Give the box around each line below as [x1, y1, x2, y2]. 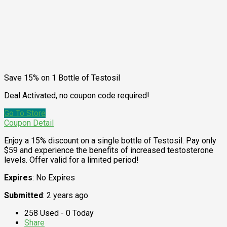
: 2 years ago [43, 191, 88, 201]
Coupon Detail [4, 118, 54, 128]
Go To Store [4, 108, 46, 119]
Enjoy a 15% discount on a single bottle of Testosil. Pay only [4, 136, 216, 146]
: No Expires [32, 173, 75, 183]
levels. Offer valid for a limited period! [4, 155, 139, 165]
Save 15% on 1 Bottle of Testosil [4, 73, 120, 83]
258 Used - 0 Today [24, 208, 94, 218]
